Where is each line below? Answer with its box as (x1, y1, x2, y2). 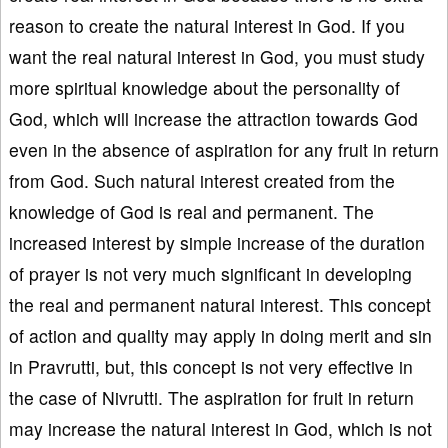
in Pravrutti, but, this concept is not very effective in (9, 353, 413, 379)
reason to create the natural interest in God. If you (9, 12, 405, 38)
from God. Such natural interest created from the (9, 167, 395, 193)
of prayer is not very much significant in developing (9, 260, 412, 286)
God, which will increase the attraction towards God (9, 105, 418, 131)
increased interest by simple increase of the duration (9, 229, 425, 255)
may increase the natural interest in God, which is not (9, 415, 432, 441)
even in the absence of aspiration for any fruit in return (9, 136, 439, 162)
